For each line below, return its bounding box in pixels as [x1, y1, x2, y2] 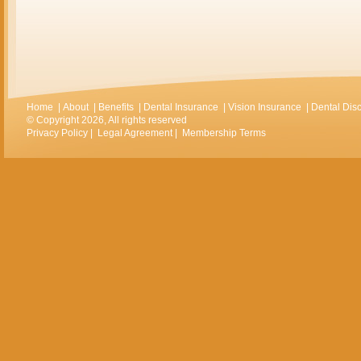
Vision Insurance [228, 102, 301, 113]
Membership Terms [182, 127, 266, 139]
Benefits [98, 102, 134, 113]
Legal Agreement [98, 127, 172, 139]
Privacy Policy [27, 127, 88, 139]
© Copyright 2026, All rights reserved [27, 114, 187, 126]
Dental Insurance [143, 102, 218, 113]
